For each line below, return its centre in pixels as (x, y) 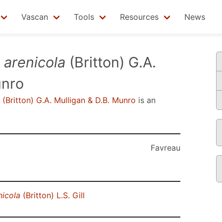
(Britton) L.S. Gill (53, 195)
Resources (139, 17)
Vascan (35, 17)
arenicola (35, 62)
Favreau (166, 148)
